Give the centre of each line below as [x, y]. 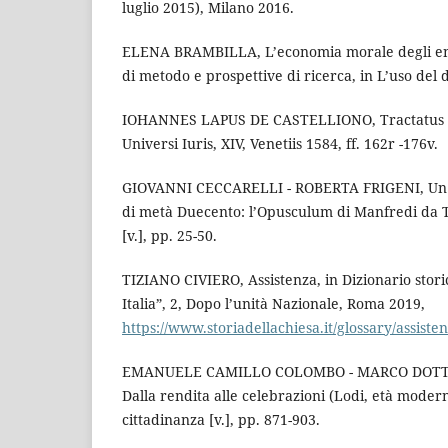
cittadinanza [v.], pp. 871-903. [221, 420]
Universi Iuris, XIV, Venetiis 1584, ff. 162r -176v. [280, 143]
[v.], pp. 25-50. [169, 236]
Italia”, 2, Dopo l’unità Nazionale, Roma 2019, [273, 304]
